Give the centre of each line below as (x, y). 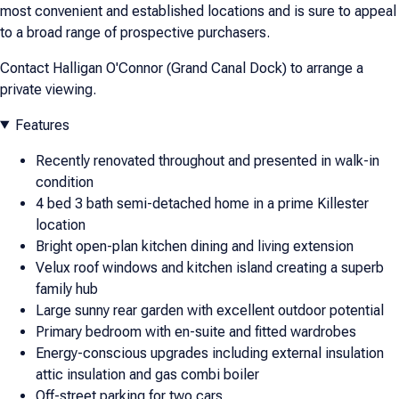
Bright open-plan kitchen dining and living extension (195, 246)
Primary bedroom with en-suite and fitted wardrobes (196, 331)
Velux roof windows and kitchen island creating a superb (210, 267)
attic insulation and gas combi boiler (147, 374)
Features (42, 125)
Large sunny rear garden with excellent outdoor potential (210, 310)
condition (65, 182)
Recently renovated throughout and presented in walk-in (208, 160)
